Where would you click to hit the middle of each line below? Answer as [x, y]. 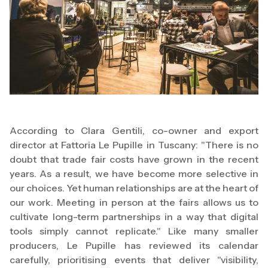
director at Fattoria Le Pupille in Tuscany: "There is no [134, 145]
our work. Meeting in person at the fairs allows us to [134, 202]
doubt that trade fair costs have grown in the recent [134, 159]
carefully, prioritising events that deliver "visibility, [134, 260]
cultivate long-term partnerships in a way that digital [134, 217]
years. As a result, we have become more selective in [134, 174]
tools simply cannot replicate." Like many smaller [134, 231]
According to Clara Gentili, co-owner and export [134, 131]
